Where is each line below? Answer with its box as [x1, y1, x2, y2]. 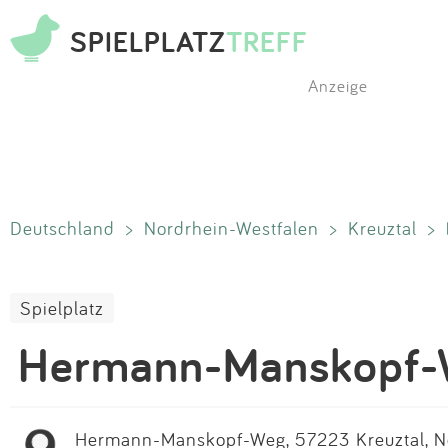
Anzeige [308, 75, 368, 96]
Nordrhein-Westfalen [144, 216, 319, 240]
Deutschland [10, 216, 115, 240]
